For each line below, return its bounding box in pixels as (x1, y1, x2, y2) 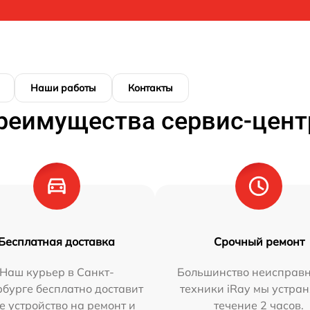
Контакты (128, 81, 173, 94)
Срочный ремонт (213, 234, 304, 248)
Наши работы (30, 81, 96, 94)
